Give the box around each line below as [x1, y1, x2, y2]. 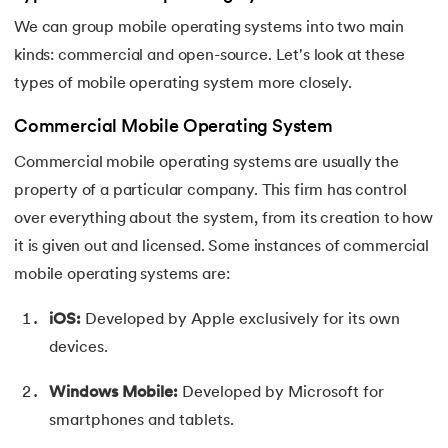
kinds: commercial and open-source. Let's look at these [14, 47, 405, 64]
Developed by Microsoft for [178, 385, 384, 402]
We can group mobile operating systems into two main [14, 19, 404, 36]
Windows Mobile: [49, 385, 178, 402]
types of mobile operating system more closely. [14, 75, 352, 92]
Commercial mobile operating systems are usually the [14, 155, 399, 172]
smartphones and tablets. [49, 413, 234, 430]
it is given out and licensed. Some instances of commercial [14, 239, 429, 256]
